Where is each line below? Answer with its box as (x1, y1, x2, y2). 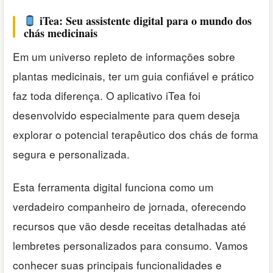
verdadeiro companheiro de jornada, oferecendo (13, 199, 246, 214)
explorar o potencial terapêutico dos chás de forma (13, 126, 258, 142)
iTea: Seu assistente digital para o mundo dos (36, 12, 252, 29)
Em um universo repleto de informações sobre (13, 48, 235, 64)
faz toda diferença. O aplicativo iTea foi (13, 87, 200, 103)
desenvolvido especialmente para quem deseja (13, 107, 240, 122)
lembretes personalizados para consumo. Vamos (13, 238, 248, 253)
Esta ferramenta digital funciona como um (13, 179, 213, 195)
